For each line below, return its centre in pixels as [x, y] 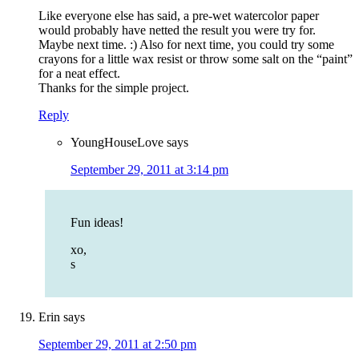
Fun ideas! [97, 223]
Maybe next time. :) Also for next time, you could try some [186, 45]
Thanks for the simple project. [114, 88]
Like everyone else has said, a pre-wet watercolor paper [179, 16]
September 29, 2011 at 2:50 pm [117, 345]
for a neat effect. [79, 74]
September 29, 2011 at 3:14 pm [149, 170]
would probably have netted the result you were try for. [177, 30]
